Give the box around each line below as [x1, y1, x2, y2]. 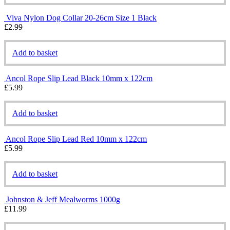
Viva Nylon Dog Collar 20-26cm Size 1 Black [6, 13, 157, 22]
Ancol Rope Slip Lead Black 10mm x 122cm [6, 73, 152, 83]
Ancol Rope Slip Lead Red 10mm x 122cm [6, 134, 147, 143]
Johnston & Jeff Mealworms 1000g [6, 195, 120, 204]
